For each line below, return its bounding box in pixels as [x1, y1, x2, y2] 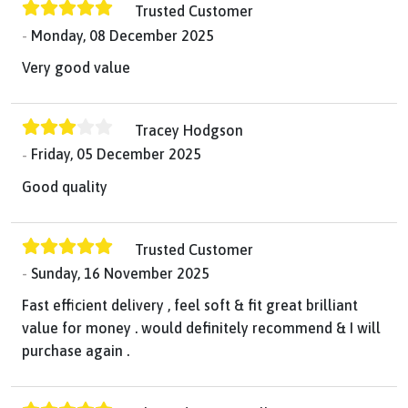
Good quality [22, 178, 107, 195]
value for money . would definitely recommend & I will [22, 320, 381, 337]
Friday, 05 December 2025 [31, 146, 201, 163]
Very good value [22, 59, 130, 76]
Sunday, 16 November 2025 [31, 265, 209, 282]
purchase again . [22, 342, 129, 360]
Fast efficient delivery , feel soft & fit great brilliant [22, 297, 358, 314]
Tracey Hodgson [135, 122, 243, 139]
